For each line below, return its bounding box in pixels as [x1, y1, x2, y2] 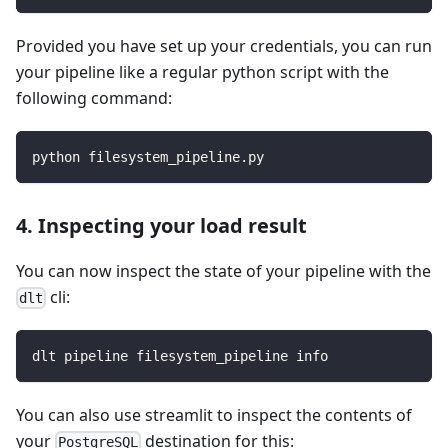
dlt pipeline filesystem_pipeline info [32, 348, 328, 364]
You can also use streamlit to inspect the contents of [16, 404, 412, 426]
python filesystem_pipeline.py [32, 148, 264, 165]
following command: [16, 86, 172, 109]
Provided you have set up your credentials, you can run [16, 34, 432, 57]
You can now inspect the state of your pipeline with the [16, 259, 431, 282]
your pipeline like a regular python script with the [16, 60, 389, 83]
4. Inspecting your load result [16, 211, 307, 239]
